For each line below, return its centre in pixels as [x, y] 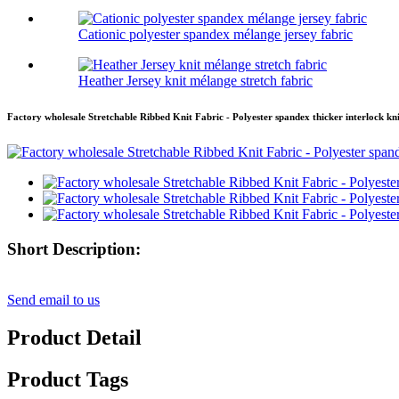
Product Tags [68, 379]
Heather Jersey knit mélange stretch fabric [195, 81]
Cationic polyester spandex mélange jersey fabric [216, 35]
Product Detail [74, 337]
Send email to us [53, 299]
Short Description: [74, 249]
